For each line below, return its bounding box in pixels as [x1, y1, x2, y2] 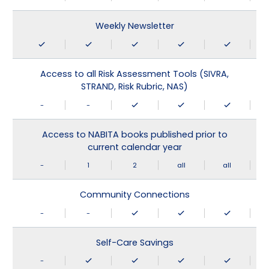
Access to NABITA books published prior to [41, 128, 228, 141]
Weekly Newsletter [95, 20, 174, 32]
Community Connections [79, 189, 190, 201]
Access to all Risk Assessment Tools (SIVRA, [40, 67, 229, 80]
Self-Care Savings [95, 236, 174, 249]
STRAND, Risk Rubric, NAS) [81, 80, 188, 92]
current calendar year [87, 141, 182, 153]
